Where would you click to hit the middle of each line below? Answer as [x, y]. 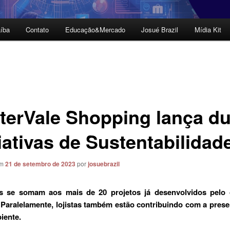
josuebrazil [103, 164]
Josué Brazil [160, 30]
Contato [37, 30]
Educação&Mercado [95, 30]
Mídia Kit [208, 30]
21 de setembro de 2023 [40, 164]
